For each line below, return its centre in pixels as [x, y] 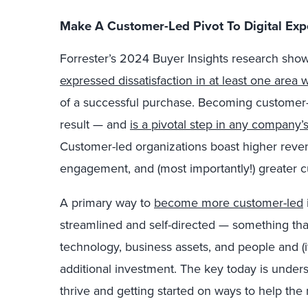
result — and [95, 124]
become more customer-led [229, 202]
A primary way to [107, 202]
